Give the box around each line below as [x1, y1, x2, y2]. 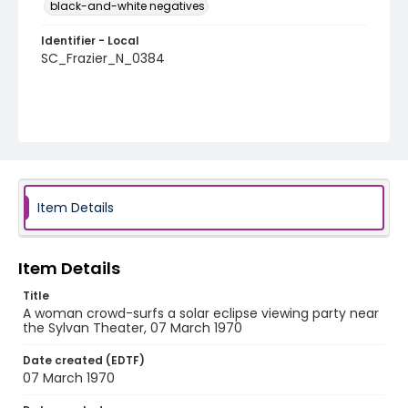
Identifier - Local [41, 33, 139, 48]
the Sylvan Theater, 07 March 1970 [23, 319, 242, 337]
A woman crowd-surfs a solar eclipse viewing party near [23, 304, 379, 322]
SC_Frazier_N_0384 [41, 49, 165, 67]
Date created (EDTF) [23, 352, 145, 368]
